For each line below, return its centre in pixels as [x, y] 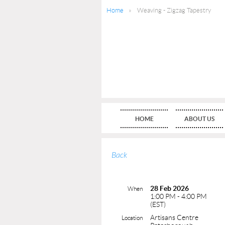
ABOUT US [199, 119]
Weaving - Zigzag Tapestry [174, 10]
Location [132, 217]
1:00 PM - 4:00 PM [179, 196]
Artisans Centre [174, 217]
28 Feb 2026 [170, 188]
